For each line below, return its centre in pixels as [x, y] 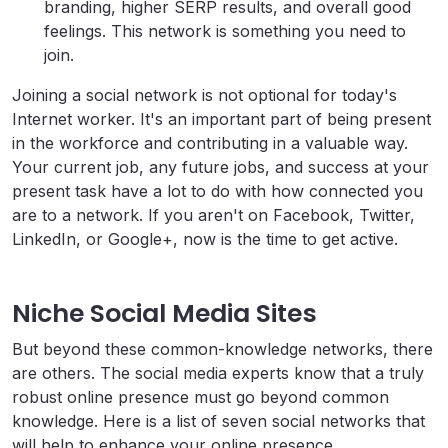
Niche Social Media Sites [167, 314]
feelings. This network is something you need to [225, 31]
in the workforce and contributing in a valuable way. [210, 143]
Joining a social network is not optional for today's [204, 95]
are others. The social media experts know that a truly [218, 373]
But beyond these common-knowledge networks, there [222, 349]
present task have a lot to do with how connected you [217, 191]
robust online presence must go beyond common [200, 397]
